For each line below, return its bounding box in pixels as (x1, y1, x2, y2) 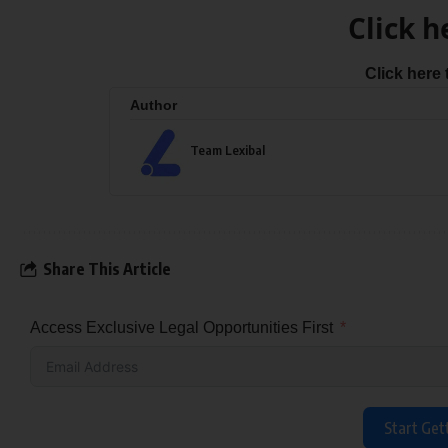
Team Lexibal (189, 142, 265, 159)
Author (129, 97, 177, 114)
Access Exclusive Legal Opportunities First (30, 319, 333, 337)
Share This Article (43, 258, 171, 279)
